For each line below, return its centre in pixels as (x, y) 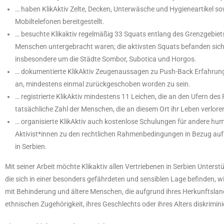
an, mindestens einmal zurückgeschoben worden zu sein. (103, 84)
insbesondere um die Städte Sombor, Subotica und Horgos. (106, 59)
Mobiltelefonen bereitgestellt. (60, 22)
